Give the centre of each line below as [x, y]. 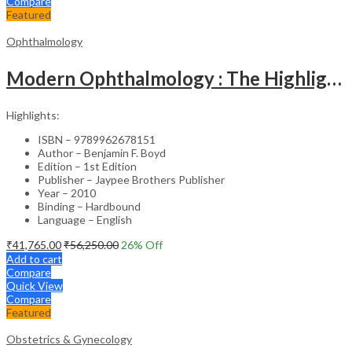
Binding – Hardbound [89, 206]
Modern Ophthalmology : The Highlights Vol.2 [334, 78]
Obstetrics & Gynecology [69, 339]
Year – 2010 [67, 192]
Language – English [85, 219]
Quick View [35, 285]
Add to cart [34, 258]
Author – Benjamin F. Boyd [102, 152]
